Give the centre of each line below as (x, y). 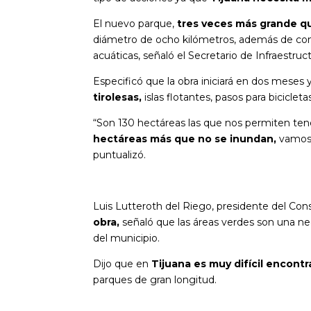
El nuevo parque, (134, 23)
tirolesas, (119, 97)
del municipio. (127, 238)
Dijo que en (121, 263)
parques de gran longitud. (155, 279)
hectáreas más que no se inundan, (185, 138)
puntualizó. (120, 154)
